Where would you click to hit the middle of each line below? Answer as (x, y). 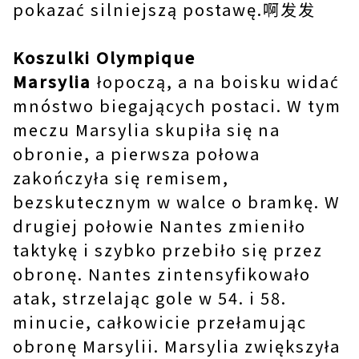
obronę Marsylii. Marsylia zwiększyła (177, 346)
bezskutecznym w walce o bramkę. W (177, 202)
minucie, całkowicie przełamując (160, 322)
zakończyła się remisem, (121, 177)
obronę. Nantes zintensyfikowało (162, 274)
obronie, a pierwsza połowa (137, 153)
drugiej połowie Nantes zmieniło (159, 226)
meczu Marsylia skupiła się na (147, 129)
